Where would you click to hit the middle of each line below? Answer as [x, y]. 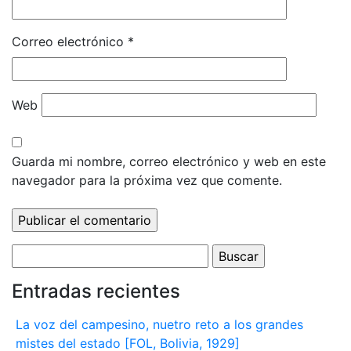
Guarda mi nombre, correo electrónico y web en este [169, 162]
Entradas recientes [96, 291]
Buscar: [33, 253]
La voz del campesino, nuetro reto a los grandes [159, 325]
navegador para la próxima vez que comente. [147, 181]
